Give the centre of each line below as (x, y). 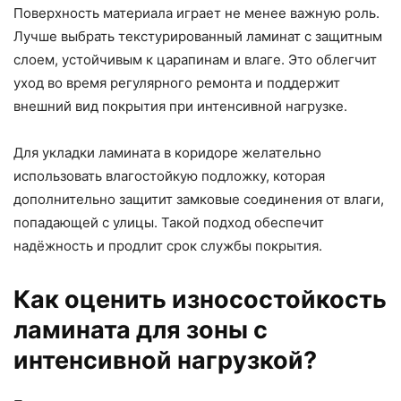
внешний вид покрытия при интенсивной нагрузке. (180, 107)
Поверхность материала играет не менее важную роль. (196, 13)
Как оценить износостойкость (200, 300)
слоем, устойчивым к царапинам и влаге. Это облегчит (195, 60)
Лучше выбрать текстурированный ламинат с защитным (198, 37)
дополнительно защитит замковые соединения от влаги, (199, 200)
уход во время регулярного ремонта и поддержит (177, 83)
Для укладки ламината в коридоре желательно (167, 153)
